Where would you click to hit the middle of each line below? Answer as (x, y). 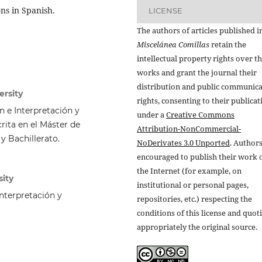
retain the (228, 44)
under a (151, 114)
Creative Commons (200, 114)
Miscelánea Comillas (173, 44)
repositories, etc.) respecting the (194, 199)
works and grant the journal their (197, 72)
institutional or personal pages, (193, 185)
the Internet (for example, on (189, 170)
